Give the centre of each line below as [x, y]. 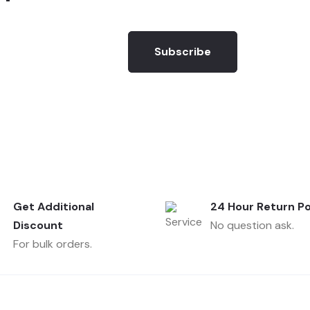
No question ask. [252, 225]
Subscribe [183, 51]
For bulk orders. [53, 244]
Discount [38, 225]
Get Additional [54, 206]
